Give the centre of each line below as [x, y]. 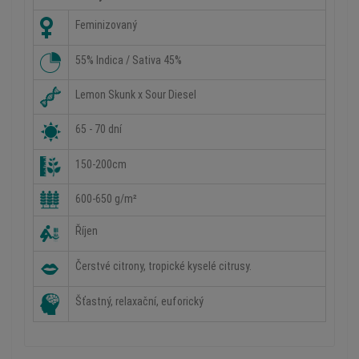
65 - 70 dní [99, 129]
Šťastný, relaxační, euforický [139, 301]
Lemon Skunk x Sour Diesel [136, 95]
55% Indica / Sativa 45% [129, 60]
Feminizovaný [106, 25]
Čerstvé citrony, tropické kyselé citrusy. [163, 266]
